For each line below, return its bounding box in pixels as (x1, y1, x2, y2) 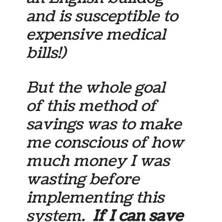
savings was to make (26, 113, 182, 136)
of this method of (26, 95, 157, 117)
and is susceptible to (26, 5, 178, 27)
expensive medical (26, 23, 166, 46)
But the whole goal (26, 77, 166, 99)
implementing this (26, 187, 165, 209)
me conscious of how (26, 132, 184, 154)
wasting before (26, 168, 140, 191)
